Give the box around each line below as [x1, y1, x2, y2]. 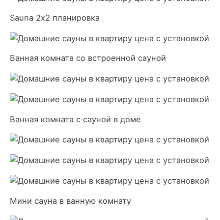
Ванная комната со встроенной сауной [10, 53, 166, 63]
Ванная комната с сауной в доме [10, 114, 141, 124]
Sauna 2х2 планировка [10, 12, 100, 23]
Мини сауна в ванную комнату [10, 195, 131, 206]
